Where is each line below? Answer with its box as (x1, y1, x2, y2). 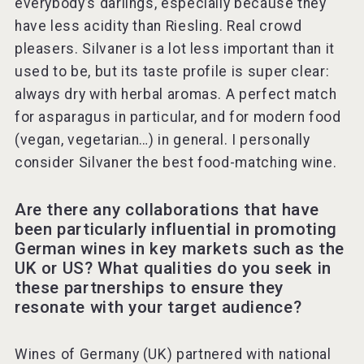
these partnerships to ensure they (14, 278, 284, 298)
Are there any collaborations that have (14, 200, 319, 220)
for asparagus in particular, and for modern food (14, 109, 341, 126)
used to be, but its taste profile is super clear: (14, 63, 330, 80)
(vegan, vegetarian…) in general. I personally (14, 132, 310, 149)
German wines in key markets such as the (14, 239, 344, 259)
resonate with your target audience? (14, 297, 302, 318)
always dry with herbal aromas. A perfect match (14, 86, 337, 103)
